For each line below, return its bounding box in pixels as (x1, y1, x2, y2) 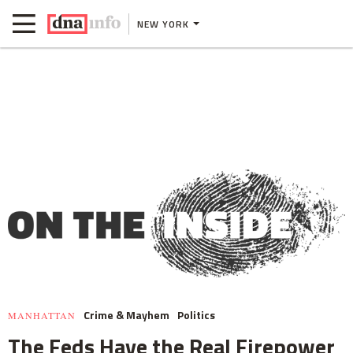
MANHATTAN (8, 309, 76, 322)
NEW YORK (137, 16, 189, 32)
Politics (177, 307, 215, 324)
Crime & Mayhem (84, 307, 169, 324)
